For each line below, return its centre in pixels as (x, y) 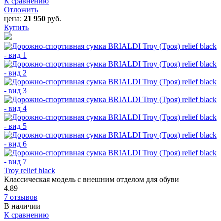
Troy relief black (30, 170)
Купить (16, 27)
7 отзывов (21, 197)
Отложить (21, 9)
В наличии (22, 206)
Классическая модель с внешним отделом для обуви (92, 179)
